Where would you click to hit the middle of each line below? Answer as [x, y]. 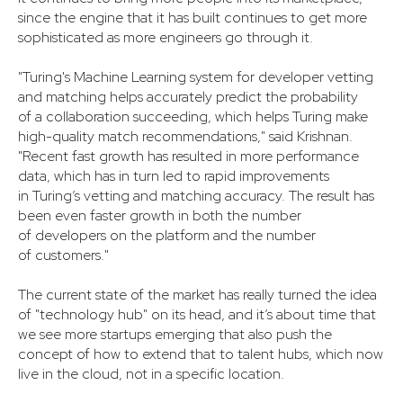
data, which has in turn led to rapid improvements [174, 176]
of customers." [63, 255]
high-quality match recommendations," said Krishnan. [185, 137]
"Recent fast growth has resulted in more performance [188, 157]
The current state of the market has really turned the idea [197, 295]
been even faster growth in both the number [160, 216]
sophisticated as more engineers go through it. [166, 38]
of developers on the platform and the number [167, 236]
